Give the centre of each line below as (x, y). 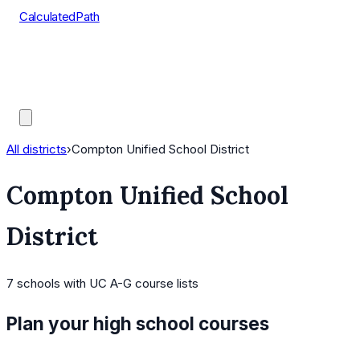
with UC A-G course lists (129, 284)
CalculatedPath (59, 16)
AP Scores (49, 77)
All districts (37, 149)
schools (39, 284)
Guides (39, 97)
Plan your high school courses (138, 323)
